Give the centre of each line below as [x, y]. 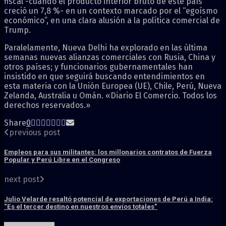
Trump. [17, 30]
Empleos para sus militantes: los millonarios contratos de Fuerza [108, 152]
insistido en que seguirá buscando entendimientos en [104, 76]
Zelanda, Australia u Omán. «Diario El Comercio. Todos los [110, 95]
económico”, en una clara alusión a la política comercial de [112, 20]
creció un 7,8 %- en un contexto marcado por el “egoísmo [111, 11]
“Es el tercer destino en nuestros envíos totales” [81, 207]
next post [22, 180]
